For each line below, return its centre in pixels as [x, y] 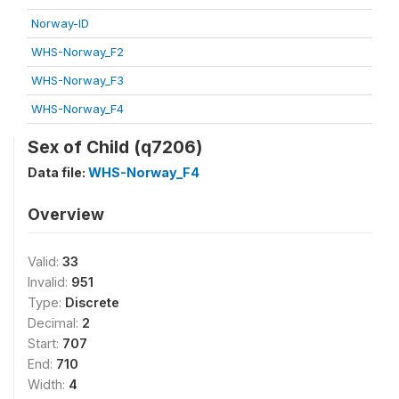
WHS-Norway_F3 [77, 80]
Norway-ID [60, 23]
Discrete [92, 302]
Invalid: [49, 282]
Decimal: [55, 323]
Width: [48, 384]
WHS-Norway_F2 [77, 52]
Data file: [58, 172]
